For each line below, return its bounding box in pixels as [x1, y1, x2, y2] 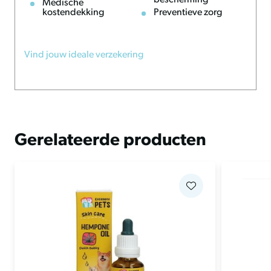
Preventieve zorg [154, 8, 222, 18]
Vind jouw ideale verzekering [24, 50, 143, 60]
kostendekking [42, 8, 104, 18]
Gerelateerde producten [15, 132, 206, 149]
